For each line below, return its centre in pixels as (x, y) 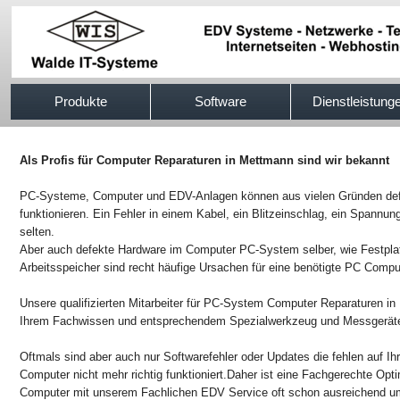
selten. (37, 232)
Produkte (80, 101)
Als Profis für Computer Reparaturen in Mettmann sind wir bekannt (204, 160)
